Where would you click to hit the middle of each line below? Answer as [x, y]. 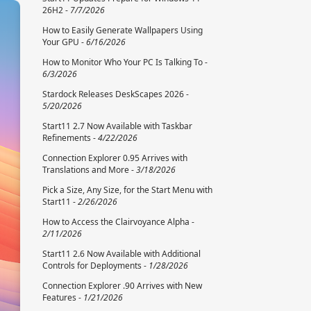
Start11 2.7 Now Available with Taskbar [117, 126]
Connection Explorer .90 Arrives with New [122, 286]
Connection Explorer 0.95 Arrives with [115, 158]
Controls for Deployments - [95, 266]
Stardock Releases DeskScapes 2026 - [116, 94]
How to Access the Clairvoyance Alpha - [118, 222]
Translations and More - [89, 170]
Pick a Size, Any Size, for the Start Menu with [127, 190]
